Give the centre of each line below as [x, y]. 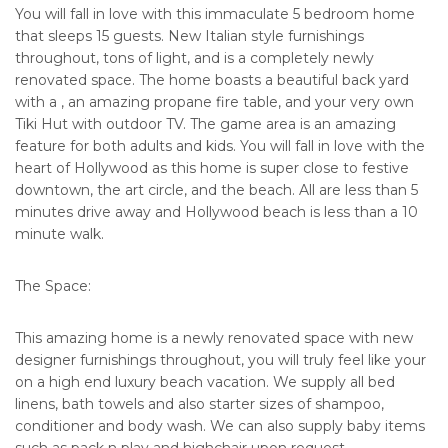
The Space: [53, 286]
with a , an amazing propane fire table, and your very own [214, 102]
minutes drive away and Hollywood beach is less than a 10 [216, 212]
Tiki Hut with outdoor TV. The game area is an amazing [205, 124]
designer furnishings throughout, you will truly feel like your [220, 360]
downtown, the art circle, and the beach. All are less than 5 [216, 190]
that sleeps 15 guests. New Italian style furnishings [189, 36]
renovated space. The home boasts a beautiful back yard [212, 80]
